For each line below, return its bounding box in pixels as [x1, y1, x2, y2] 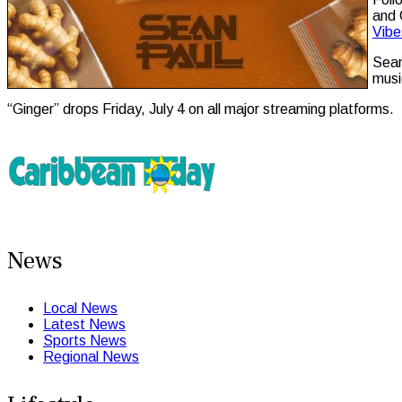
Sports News [43, 332, 127, 348]
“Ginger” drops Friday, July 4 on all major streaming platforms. [7, 100, 394, 117]
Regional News [43, 348, 139, 364]
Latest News [43, 316, 126, 332]
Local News [43, 300, 118, 316]
